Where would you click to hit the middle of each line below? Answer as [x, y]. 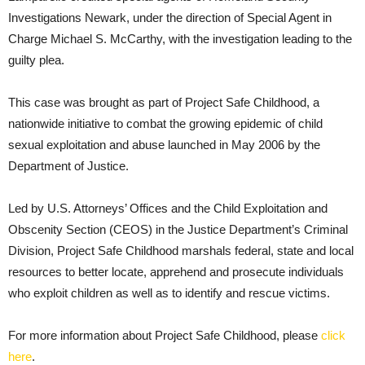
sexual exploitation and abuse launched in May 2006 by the [164, 144]
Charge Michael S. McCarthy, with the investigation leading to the [180, 38]
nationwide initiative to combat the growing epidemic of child [165, 123]
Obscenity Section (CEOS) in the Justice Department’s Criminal [178, 229]
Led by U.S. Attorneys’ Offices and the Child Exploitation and [168, 208]
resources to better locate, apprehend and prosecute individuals [176, 271]
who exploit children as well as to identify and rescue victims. [169, 292]
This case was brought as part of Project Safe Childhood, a [164, 102]
